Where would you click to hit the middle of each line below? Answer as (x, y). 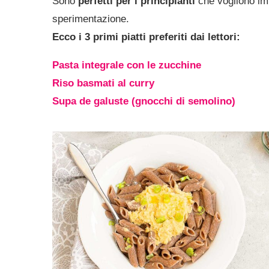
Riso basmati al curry (103, 83)
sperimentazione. (91, 19)
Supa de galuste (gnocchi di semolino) (144, 101)
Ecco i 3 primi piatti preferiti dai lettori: (146, 37)
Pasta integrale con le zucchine (127, 65)
